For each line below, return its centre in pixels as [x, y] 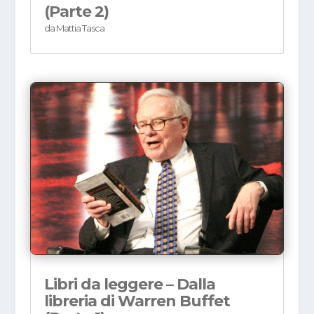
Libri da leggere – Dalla [129, 285]
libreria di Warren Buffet [137, 301]
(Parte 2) [76, 11]
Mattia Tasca [80, 28]
